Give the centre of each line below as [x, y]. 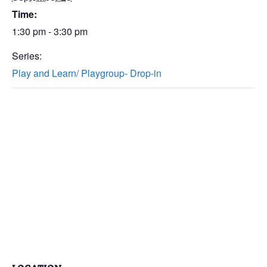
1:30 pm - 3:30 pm [50, 31]
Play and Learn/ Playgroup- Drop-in [87, 73]
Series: [27, 56]
